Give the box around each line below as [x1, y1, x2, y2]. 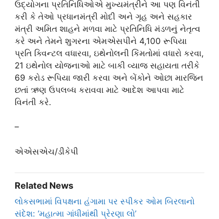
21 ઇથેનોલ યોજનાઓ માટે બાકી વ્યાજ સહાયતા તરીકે [15, 60, 199, 70]
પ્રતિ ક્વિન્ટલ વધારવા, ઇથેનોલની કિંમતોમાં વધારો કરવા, [15, 48, 204, 58]
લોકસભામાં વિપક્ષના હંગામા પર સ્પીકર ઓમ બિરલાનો [15, 196, 195, 206]
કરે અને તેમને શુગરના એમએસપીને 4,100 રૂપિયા [15, 36, 187, 46]
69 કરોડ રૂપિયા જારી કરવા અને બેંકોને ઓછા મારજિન [15, 72, 203, 83]
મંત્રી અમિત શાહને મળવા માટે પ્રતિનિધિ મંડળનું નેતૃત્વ [15, 23, 200, 34]
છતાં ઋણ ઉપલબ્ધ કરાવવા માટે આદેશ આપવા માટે [15, 85, 184, 95]
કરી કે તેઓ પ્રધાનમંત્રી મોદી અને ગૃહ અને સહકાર [15, 11, 192, 22]
